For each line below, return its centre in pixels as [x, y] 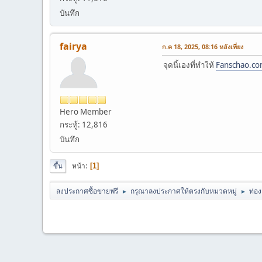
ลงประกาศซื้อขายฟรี [87, 191]
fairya [73, 46]
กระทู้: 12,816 [84, 125]
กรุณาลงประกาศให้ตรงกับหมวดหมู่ [184, 191]
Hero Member [86, 112]
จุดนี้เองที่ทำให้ [189, 65]
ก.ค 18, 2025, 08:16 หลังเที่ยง [203, 47]
